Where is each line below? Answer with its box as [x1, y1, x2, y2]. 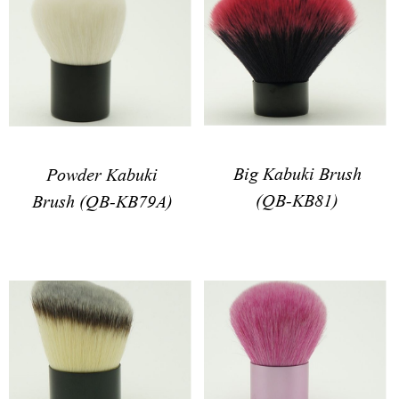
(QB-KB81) [256, 183, 338, 214]
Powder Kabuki [46, 157, 158, 187]
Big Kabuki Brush [232, 157, 362, 187]
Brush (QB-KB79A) [31, 183, 173, 214]
